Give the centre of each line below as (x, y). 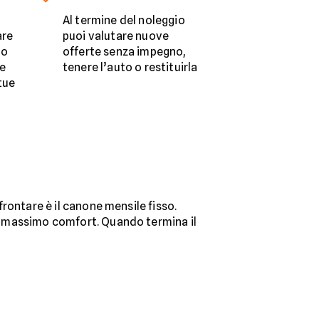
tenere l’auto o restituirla (130, 68)
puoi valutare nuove (116, 36)
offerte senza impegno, (125, 52)
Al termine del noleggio (124, 21)
